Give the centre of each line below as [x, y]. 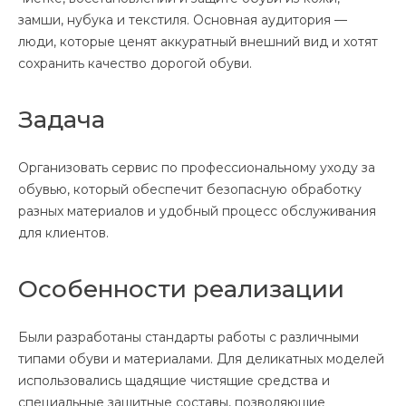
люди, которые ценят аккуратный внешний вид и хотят [198, 42]
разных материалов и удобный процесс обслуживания [197, 212]
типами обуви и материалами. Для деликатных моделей [201, 359]
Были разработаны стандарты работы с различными [188, 338]
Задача [62, 120]
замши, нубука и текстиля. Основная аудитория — [183, 20]
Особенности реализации [181, 290]
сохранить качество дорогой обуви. [135, 64]
